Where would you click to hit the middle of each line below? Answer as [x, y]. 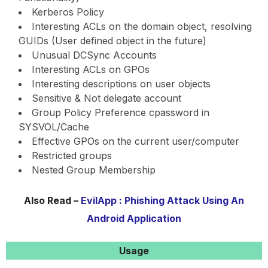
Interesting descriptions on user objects [121, 83]
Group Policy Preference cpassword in [121, 112]
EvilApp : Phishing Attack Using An [162, 200]
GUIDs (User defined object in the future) [112, 40]
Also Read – [52, 200]
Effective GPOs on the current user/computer [135, 141]
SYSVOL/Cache [54, 127]
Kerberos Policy [68, 12]
